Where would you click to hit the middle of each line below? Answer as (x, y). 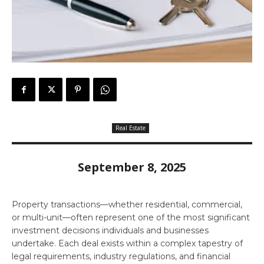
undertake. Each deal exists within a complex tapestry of (127, 243)
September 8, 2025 (132, 167)
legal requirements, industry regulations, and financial (121, 256)
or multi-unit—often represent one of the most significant (131, 217)
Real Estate (131, 128)
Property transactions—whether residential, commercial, (127, 204)
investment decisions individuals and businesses (110, 230)
